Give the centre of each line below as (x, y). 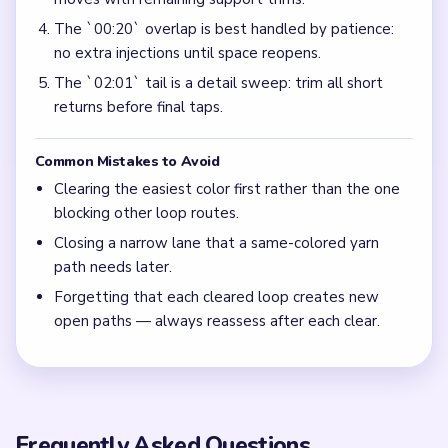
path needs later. (112, 267)
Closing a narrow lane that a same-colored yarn (216, 243)
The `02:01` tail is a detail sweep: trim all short (218, 83)
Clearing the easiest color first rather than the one (226, 189)
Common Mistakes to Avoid (127, 161)
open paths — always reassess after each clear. (216, 321)
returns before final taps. (138, 107)
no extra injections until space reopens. (187, 53)
